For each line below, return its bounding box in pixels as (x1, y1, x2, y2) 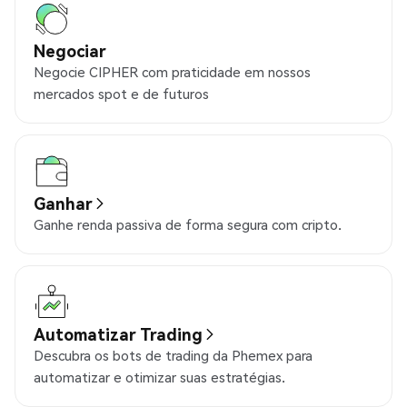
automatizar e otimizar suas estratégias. (34, 368, 285, 387)
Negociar (34, 40, 106, 62)
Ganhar (34, 193, 93, 214)
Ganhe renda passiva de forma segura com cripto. (34, 215, 342, 234)
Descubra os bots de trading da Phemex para (34, 346, 313, 365)
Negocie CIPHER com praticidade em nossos (34, 63, 311, 82)
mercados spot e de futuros (34, 84, 209, 104)
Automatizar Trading (34, 323, 203, 345)
